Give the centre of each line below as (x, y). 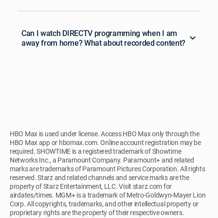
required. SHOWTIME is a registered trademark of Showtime (96, 151)
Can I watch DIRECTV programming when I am (99, 33)
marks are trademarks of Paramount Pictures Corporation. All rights (108, 169)
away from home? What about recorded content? (103, 43)
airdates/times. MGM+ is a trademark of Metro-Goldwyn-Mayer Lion (108, 195)
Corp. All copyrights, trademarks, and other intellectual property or (104, 204)
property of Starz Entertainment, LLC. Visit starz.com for (91, 186)
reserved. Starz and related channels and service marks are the (100, 178)
